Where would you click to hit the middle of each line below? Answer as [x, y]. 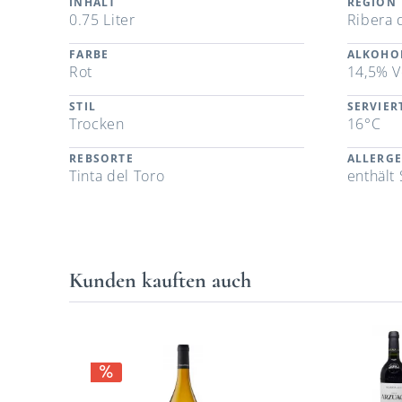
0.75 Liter [102, 20]
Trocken [97, 124]
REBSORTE [101, 159]
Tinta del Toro [117, 176]
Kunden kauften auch [161, 281]
